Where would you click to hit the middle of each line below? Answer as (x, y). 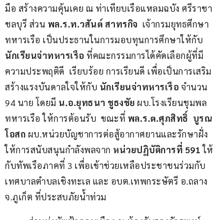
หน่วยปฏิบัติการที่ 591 (158, 149)
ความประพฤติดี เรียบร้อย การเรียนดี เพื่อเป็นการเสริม (108, 71)
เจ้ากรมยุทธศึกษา (173, 24)
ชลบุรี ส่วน (26, 24)
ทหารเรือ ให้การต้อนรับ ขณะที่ (66, 118)
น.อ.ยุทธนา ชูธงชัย (97, 102)
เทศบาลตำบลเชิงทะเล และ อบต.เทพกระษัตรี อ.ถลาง (107, 181)
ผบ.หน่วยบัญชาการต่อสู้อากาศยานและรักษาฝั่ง (118, 134)
